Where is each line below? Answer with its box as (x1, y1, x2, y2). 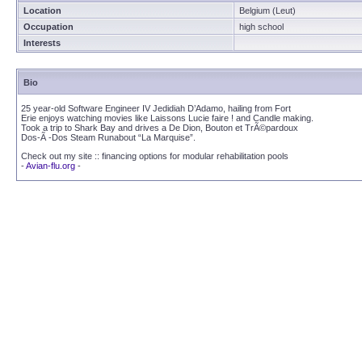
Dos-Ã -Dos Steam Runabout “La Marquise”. (21, 133, 196, 142)
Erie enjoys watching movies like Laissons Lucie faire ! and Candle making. (21, 113, 314, 123)
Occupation (23, 22, 74, 32)
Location (23, 6, 61, 15)
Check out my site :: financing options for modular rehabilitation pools (21, 151, 288, 161)
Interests (23, 38, 61, 48)
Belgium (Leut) (239, 6, 296, 15)
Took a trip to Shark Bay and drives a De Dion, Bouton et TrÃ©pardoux (21, 123, 298, 133)
